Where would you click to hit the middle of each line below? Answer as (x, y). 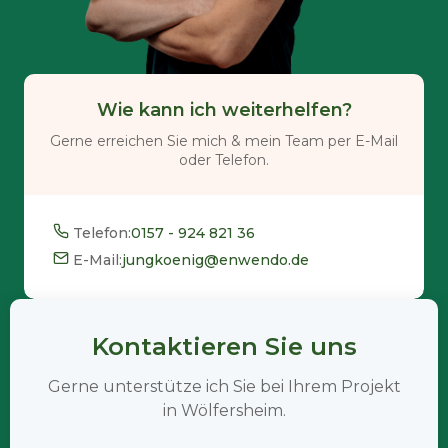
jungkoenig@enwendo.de (215, 259)
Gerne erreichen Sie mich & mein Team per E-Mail (224, 140)
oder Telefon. (224, 159)
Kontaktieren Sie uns (224, 346)
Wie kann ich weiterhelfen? (224, 109)
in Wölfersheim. (224, 410)
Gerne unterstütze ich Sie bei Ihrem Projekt (224, 386)
